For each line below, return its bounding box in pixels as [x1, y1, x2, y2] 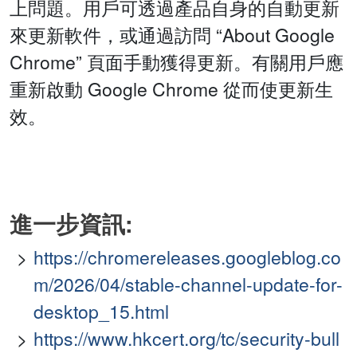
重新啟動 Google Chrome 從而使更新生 [10, 76, 333, 103]
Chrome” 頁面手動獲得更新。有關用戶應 [10, 49, 343, 76]
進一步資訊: [10, 207, 133, 241]
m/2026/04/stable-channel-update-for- [33, 271, 343, 298]
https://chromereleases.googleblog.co [33, 244, 341, 271]
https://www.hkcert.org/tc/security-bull [33, 325, 339, 352]
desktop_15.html [33, 298, 169, 325]
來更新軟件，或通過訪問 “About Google [10, 22, 335, 49]
